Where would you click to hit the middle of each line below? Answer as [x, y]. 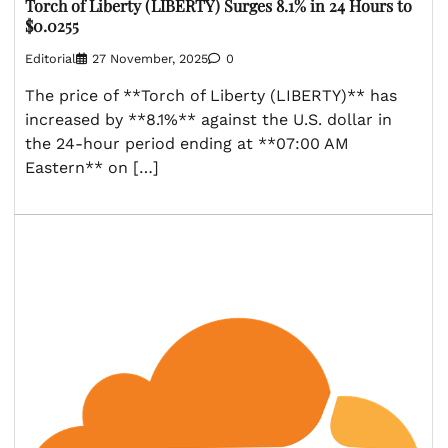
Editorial [50, 58]
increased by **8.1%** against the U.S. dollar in [208, 119]
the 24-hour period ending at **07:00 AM [187, 143]
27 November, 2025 [150, 58]
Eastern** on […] [92, 167]
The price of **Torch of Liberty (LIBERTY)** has [211, 95]
